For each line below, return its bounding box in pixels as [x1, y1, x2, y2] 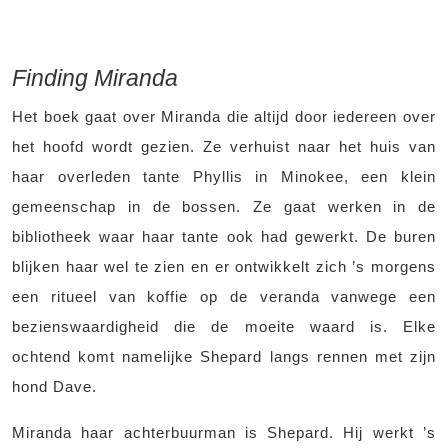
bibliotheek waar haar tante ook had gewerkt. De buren [12, 228, 436, 246]
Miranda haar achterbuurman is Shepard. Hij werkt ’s [12, 424, 436, 442]
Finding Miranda [12, 65, 178, 92]
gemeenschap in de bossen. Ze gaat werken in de [12, 198, 436, 216]
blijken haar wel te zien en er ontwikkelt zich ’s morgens [12, 258, 436, 276]
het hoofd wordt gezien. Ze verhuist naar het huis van [12, 138, 436, 156]
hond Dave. [12, 378, 97, 396]
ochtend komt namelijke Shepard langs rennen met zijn [12, 348, 436, 366]
